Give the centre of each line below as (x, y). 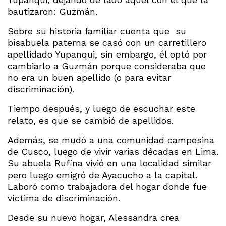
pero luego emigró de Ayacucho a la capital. (102, 175)
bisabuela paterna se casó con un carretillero (107, 42)
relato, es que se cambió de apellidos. (91, 120)
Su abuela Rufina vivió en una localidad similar (109, 163)
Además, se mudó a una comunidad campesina (111, 140)
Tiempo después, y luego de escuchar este (101, 108)
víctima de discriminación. (64, 198)
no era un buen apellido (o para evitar (89, 77)
